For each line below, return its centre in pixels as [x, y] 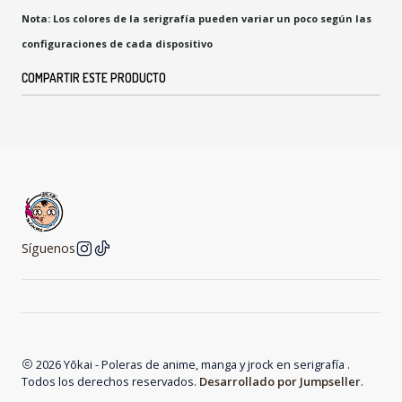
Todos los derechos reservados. [110, 381]
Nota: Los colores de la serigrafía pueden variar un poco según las [197, 18]
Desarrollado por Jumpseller [280, 381]
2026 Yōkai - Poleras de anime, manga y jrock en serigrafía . [192, 364]
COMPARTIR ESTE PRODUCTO [94, 77]
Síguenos [48, 248]
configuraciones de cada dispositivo [117, 43]
